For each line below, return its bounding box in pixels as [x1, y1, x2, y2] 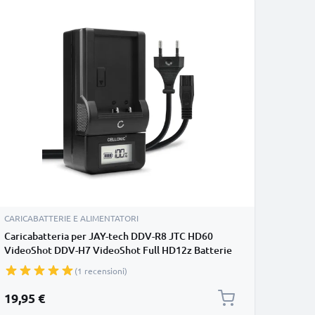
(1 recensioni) [75, 265, 127, 276]
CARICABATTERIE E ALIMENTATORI [4, 212, 139, 224]
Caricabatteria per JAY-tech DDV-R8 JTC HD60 [4, 229, 213, 243]
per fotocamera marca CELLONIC [4, 257, 151, 271]
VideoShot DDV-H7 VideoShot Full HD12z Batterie [4, 243, 232, 257]
